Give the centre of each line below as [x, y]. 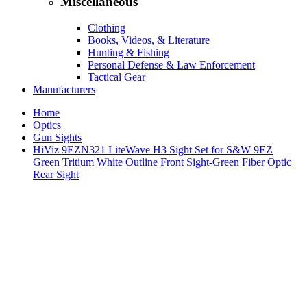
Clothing [107, 28]
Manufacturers [64, 90]
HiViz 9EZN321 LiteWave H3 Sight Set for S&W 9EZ [153, 150]
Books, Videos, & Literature [149, 40]
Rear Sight [56, 175]
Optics [47, 125]
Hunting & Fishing [128, 53]
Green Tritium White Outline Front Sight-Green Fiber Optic [162, 162]
